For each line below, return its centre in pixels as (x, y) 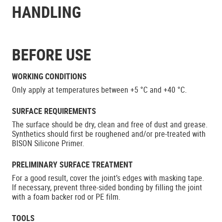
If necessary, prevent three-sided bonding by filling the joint (107, 187)
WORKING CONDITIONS (49, 76)
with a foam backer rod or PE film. (66, 197)
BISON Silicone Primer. (48, 143)
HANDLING (47, 12)
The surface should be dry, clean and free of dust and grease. (110, 124)
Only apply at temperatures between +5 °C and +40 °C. (99, 90)
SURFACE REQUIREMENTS (54, 111)
